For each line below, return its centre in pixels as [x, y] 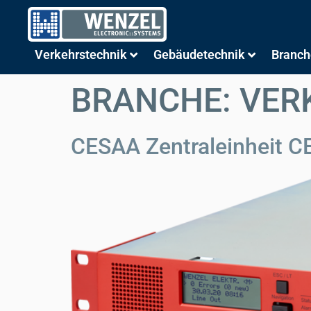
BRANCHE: [155, 101]
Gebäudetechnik [199, 55]
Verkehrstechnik [81, 55]
